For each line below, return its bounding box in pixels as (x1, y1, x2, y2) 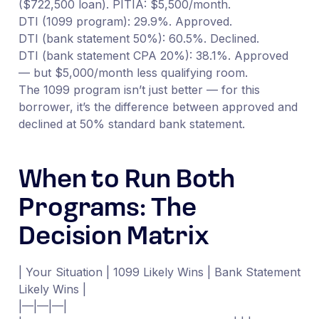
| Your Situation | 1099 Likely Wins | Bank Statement (18, 264, 300, 279)
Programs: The (18, 196, 197, 222)
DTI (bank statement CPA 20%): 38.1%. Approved (18, 48, 288, 63)
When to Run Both (18, 167, 236, 194)
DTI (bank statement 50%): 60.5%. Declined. (18, 31, 259, 46)
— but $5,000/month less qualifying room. (18, 65, 248, 80)
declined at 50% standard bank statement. (18, 116, 245, 131)
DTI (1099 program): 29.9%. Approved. (18, 14, 232, 28)
